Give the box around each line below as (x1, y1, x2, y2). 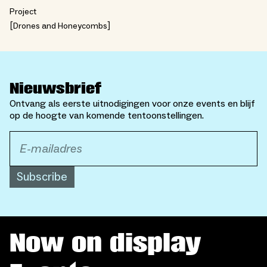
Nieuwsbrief (10, 79, 101, 97)
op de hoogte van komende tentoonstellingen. (10, 109, 204, 122)
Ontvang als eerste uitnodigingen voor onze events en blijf (10, 97, 255, 110)
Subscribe (17, 169, 67, 185)
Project (10, 6, 36, 17)
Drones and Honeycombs (13, 20, 107, 32)
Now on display (10, 228, 201, 257)
